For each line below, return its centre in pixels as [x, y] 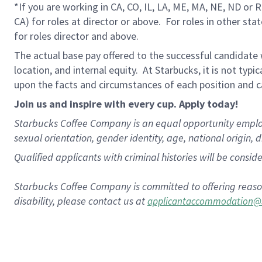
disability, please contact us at [81, 201]
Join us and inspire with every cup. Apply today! [126, 104]
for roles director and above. [76, 36]
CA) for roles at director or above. [87, 21]
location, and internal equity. [76, 70]
